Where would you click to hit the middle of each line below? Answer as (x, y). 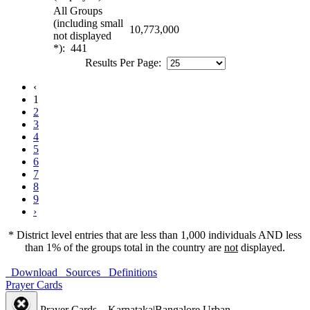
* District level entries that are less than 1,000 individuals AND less (155, 235)
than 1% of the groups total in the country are (125, 247)
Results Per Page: (124, 62)
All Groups (78, 10)
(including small (88, 23)
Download (31, 272)
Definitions (130, 272)
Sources (80, 272)
